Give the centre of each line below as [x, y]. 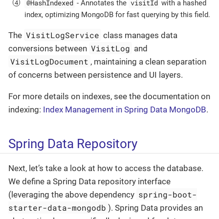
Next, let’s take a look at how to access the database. [106, 168]
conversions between [49, 48]
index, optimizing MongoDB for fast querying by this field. [117, 14]
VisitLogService [63, 35]
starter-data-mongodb [57, 208]
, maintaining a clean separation [149, 61]
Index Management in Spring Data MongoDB [125, 109]
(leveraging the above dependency [72, 195]
